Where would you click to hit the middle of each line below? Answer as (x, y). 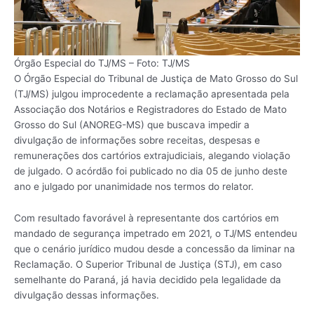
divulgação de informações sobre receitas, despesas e (137, 140)
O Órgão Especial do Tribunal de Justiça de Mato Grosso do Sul (156, 78)
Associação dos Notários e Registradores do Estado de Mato (150, 109)
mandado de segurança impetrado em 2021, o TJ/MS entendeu (156, 234)
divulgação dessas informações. (87, 295)
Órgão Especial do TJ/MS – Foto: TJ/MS (102, 63)
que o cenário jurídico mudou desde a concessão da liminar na (155, 249)
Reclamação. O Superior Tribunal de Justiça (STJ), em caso (148, 265)
